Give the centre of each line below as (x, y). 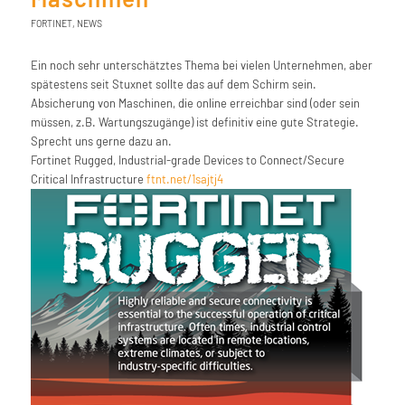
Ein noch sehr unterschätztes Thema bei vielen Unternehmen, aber (201, 65)
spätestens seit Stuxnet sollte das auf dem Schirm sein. (173, 84)
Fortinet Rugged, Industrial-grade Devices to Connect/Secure (187, 160)
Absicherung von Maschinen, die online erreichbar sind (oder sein (195, 103)
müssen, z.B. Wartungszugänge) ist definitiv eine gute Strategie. (194, 122)
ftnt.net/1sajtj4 (184, 179)
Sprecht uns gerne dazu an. (101, 141)
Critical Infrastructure (88, 179)
